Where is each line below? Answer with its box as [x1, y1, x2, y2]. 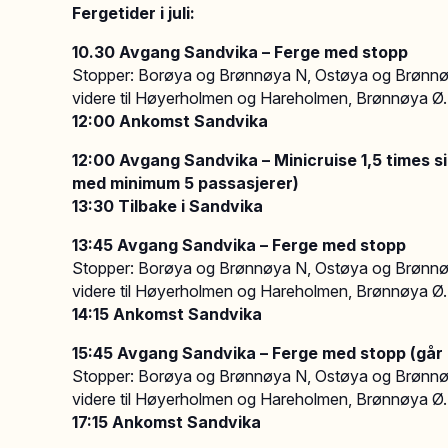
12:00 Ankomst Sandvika [72, 111, 272, 131]
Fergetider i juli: [72, 3, 195, 23]
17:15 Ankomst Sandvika [72, 412, 261, 432]
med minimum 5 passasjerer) [72, 173, 299, 193]
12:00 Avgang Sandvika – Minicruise [72, 150, 361, 170]
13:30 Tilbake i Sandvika [72, 196, 263, 216]
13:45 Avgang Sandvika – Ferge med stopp [72, 235, 406, 255]
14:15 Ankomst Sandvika [72, 304, 262, 324]
